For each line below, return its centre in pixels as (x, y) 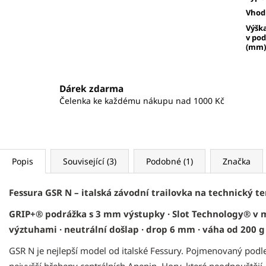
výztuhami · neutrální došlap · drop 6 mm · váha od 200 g (137, 229)
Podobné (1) (170, 161)
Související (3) (90, 161)
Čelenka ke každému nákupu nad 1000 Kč (142, 101)
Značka (237, 161)
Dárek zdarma (91, 89)
